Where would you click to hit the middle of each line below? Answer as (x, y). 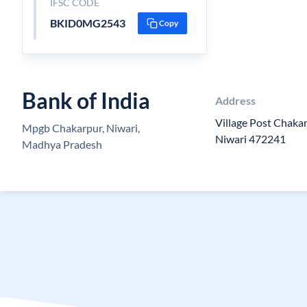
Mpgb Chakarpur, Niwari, (81, 128)
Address (236, 100)
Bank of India (86, 100)
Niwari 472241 (251, 139)
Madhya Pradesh (62, 144)
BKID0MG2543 (87, 23)
